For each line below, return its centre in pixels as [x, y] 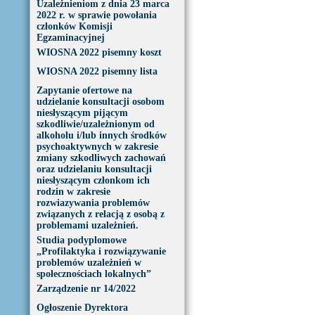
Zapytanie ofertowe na [84, 90]
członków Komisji [74, 26]
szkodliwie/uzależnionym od [95, 124]
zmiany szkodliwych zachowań [101, 158]
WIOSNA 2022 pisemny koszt [99, 52]
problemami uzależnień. [87, 225]
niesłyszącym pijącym [82, 113]
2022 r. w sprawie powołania [96, 15]
